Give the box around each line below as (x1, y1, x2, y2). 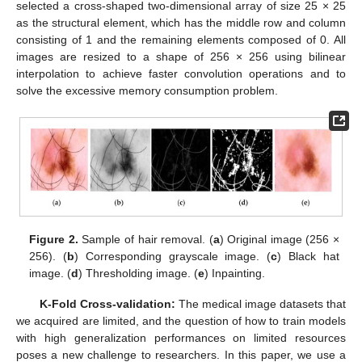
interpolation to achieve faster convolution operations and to (16, 66, 346, 80)
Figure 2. (29, 232, 78, 246)
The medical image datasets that (175, 297, 347, 310)
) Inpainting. (204, 266, 266, 280)
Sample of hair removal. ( (78, 232, 213, 246)
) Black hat (277, 249, 339, 263)
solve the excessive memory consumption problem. (16, 83, 278, 97)
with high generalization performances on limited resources (16, 330, 346, 344)
